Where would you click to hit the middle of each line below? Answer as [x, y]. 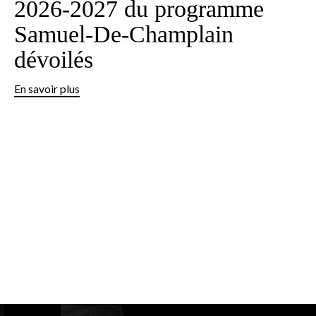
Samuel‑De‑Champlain [123, 34]
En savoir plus [47, 88]
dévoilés [53, 59]
